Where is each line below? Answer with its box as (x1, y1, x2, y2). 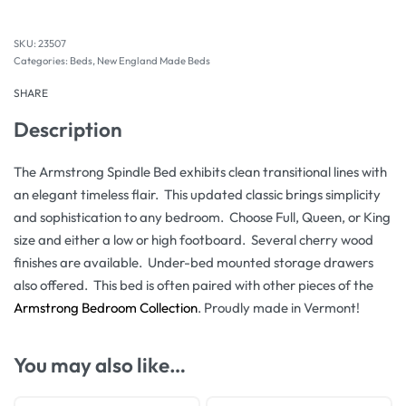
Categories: (14, 54, 70, 67)
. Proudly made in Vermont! (198, 298, 360, 316)
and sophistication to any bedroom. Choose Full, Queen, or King (14, 208, 391, 226)
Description (14, 116, 122, 142)
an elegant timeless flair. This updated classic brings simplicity (14, 185, 381, 203)
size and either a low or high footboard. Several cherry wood (14, 230, 373, 248)
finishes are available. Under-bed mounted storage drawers (14, 253, 373, 271)
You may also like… (14, 352, 186, 379)
